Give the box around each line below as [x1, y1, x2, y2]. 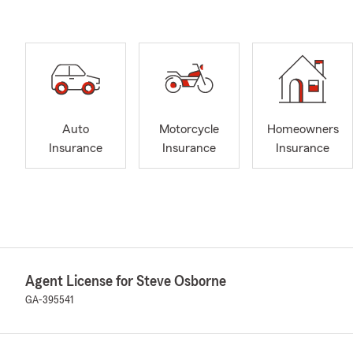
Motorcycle [159, 123, 219, 136]
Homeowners [266, 123, 339, 136]
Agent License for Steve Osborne [25, 273, 226, 289]
